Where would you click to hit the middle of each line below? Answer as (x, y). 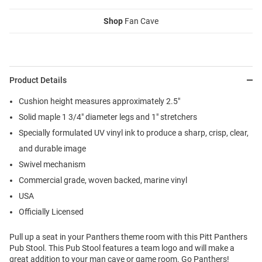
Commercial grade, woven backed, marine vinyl (103, 180)
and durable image (52, 149)
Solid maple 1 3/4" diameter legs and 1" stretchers (108, 117)
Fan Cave (141, 21)
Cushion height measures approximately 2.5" (99, 101)
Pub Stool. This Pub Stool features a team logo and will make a (122, 248)
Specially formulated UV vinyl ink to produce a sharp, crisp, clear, (134, 133)
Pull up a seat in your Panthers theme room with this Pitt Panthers (128, 237)
